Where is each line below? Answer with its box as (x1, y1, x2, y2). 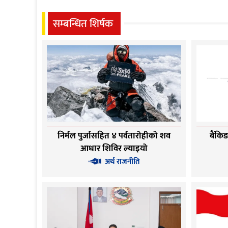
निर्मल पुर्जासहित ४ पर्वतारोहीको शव (58, 128, 171, 143)
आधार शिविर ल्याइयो (80, 141, 148, 156)
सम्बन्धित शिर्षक (53, 14, 113, 33)
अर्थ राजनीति (105, 155, 140, 168)
